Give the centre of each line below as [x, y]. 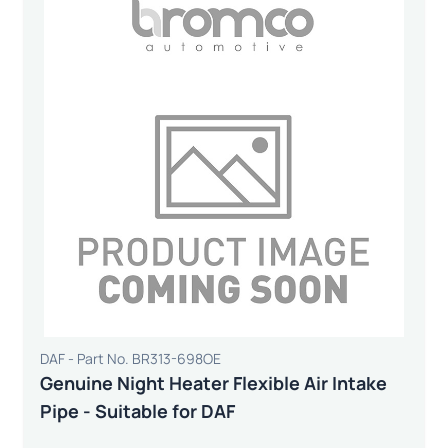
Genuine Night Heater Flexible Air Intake [213, 382]
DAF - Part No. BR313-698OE [130, 358]
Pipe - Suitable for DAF [137, 410]
